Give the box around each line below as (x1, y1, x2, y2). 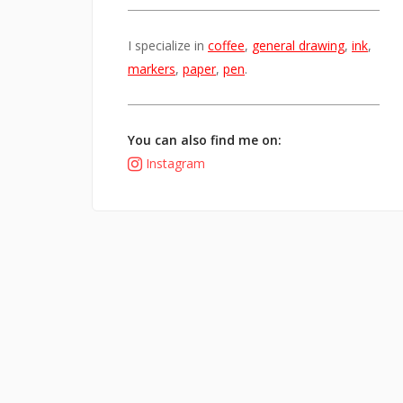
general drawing (252, 37, 345, 55)
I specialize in (128, 37, 208, 55)
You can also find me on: (128, 131, 282, 149)
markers (128, 60, 175, 78)
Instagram (146, 155, 205, 173)
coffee (208, 37, 245, 55)
